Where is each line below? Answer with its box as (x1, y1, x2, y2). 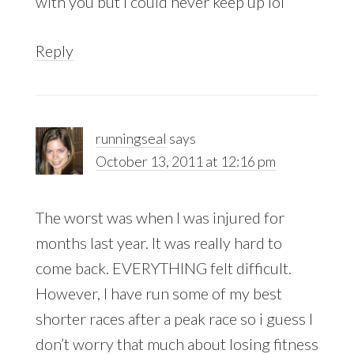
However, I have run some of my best (35, 283, 282, 303)
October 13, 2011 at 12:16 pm (95, 152, 276, 170)
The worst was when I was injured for (35, 207, 284, 227)
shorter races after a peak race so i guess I (35, 308, 313, 328)
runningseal (95, 129, 167, 147)
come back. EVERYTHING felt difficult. (35, 258, 292, 277)
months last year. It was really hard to (35, 232, 282, 252)
